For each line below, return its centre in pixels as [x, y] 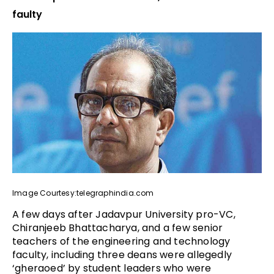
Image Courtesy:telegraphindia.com [83, 193]
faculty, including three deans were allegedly [122, 254]
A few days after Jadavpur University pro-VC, [124, 214]
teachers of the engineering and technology [121, 241]
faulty [27, 15]
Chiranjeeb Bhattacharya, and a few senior [118, 228]
